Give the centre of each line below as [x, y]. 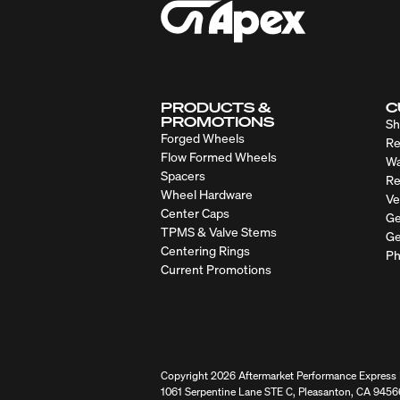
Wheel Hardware [207, 194]
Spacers [183, 175]
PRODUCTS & [216, 107]
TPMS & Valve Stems [219, 231]
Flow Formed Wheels [219, 156]
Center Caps [195, 212]
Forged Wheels [203, 137]
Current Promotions [216, 269]
